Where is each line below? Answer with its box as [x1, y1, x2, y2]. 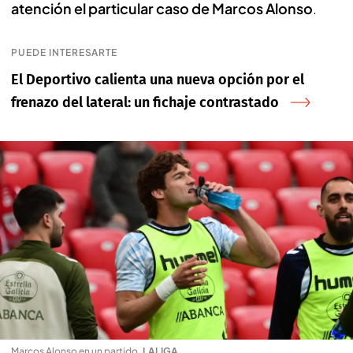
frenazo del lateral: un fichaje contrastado [11, 94, 279, 111]
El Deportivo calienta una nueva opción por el [11, 71, 304, 88]
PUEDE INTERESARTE [11, 46, 118, 58]
